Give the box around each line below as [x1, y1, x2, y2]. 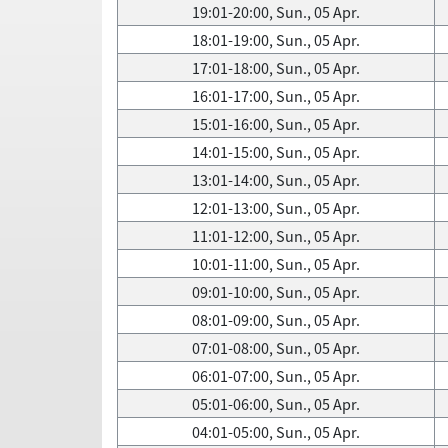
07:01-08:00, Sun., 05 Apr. [192, 337, 360, 359]
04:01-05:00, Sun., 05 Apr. [192, 421, 360, 443]
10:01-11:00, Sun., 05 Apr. [192, 253, 360, 275]
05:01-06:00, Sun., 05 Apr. [192, 393, 360, 415]
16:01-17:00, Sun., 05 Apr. [192, 85, 360, 107]
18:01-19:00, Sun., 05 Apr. [192, 29, 360, 51]
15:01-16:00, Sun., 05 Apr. [192, 113, 360, 135]
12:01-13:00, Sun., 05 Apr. [192, 197, 360, 219]
